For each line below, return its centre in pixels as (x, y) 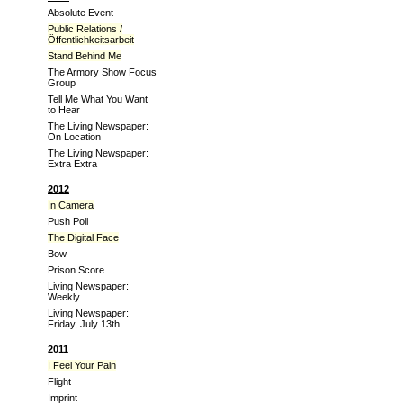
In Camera (71, 205)
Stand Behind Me (85, 56)
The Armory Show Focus (102, 72)
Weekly (64, 297)
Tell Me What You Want (98, 99)
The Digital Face (83, 237)
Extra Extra (72, 164)
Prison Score (76, 270)
